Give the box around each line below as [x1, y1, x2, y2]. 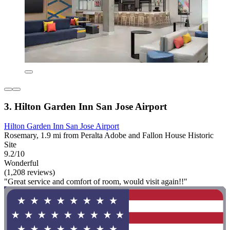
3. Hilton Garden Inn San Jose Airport [4, 101, 167, 112]
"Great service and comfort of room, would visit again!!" [4, 177, 187, 186]
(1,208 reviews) [4, 168, 55, 177]
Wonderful [4, 159, 39, 168]
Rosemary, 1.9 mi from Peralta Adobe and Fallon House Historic [4, 131, 214, 140]
